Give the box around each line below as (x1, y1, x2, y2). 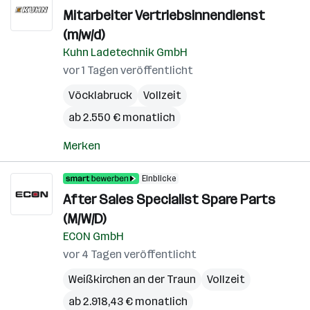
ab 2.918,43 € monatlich (69, 295, 188, 308)
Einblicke (142, 174, 176, 183)
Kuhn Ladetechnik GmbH (63, 46, 188, 59)
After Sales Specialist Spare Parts (63, 191, 275, 208)
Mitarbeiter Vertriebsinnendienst (63, 7, 265, 24)
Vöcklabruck (69, 89, 132, 102)
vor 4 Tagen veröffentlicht (63, 248, 197, 261)
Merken (63, 139, 100, 152)
